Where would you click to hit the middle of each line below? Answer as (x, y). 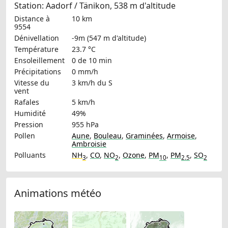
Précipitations (38, 72)
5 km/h (83, 102)
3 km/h (83, 83)
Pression (29, 125)
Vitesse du (32, 83)
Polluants (30, 155)
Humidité (30, 113)
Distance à (32, 19)
